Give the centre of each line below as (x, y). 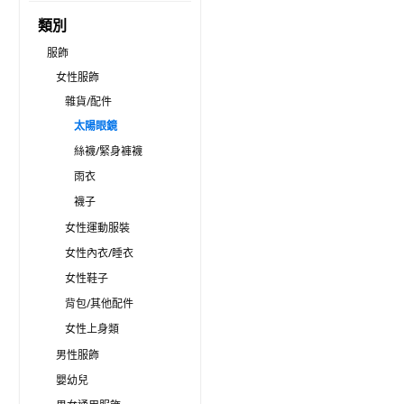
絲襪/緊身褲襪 (108, 151)
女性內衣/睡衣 (99, 253)
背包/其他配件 (99, 303)
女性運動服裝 (97, 228)
